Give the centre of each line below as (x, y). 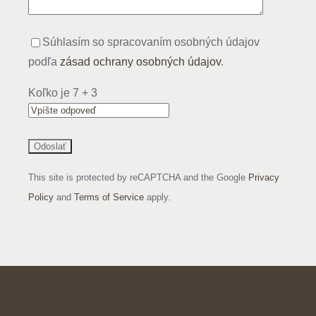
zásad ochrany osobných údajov (140, 61)
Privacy (263, 177)
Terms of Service (109, 197)
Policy (41, 197)
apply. (157, 197)
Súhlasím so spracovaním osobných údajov (151, 42)
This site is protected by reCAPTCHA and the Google (138, 177)
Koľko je (50, 92)
